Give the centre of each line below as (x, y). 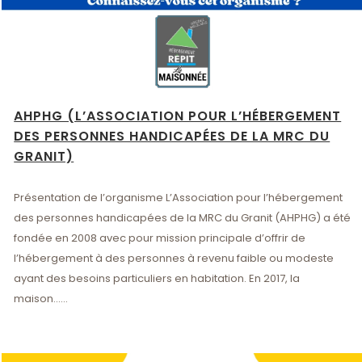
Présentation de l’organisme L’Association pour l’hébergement (179, 197)
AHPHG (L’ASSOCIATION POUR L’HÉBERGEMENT (178, 116)
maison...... (41, 298)
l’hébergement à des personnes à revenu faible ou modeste (174, 258)
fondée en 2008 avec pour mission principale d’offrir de (160, 238)
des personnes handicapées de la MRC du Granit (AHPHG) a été (183, 217)
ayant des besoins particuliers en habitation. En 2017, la (157, 278)
